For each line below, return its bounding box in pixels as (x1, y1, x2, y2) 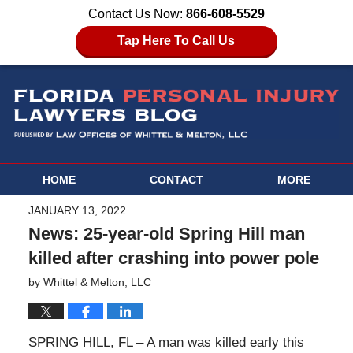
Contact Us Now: (88, 7, 186, 20)
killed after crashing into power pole (28, 248, 319, 269)
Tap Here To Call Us (117, 34, 236, 47)
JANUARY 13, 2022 (28, 204, 126, 217)
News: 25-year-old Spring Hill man (28, 224, 305, 244)
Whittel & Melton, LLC (43, 276, 151, 289)
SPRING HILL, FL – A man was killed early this (28, 335, 304, 351)
